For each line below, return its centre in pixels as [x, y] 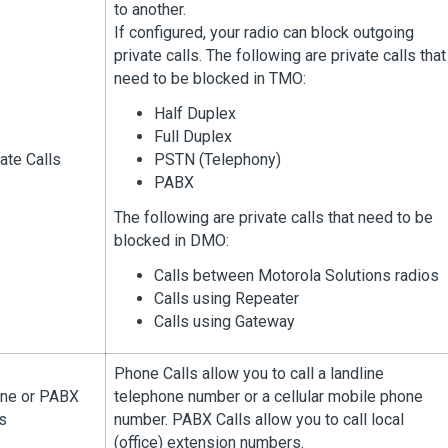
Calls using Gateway [224, 321]
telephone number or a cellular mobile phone [268, 396]
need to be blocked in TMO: [210, 78]
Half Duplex [195, 113]
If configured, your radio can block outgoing [264, 32]
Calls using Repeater [226, 298]
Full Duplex [193, 136]
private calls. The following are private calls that [280, 55]
